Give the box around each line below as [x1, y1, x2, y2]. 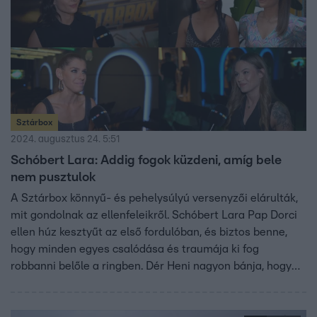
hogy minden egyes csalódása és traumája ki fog [11, 243, 259, 255]
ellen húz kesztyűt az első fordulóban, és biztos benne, [11, 226, 287, 238]
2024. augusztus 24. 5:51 [11, 134, 120, 144]
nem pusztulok [11, 171, 96, 184]
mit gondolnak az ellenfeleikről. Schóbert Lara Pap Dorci [11, 209, 297, 221]
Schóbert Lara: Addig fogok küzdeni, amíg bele [11, 154, 282, 167]
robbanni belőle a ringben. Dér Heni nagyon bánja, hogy [11, 260, 292, 272]
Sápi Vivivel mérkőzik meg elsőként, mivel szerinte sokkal [11, 277, 301, 289]
